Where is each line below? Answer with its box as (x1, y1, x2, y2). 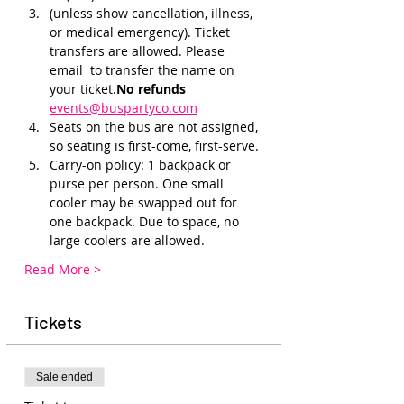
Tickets (24, 311, 82, 333)
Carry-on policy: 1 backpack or (50, 156, 234, 173)
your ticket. (50, 80, 116, 97)
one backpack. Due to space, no (50, 213, 243, 230)
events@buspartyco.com (50, 99, 197, 116)
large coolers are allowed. (50, 232, 205, 249)
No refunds (116, 80, 189, 97)
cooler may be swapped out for (50, 194, 241, 211)
